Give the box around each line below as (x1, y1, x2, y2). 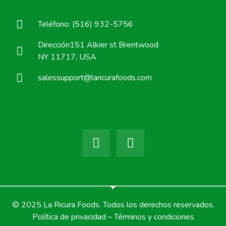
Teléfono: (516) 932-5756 (37, 19, 133, 30)
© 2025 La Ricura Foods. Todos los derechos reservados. (12, 199, 214, 211)
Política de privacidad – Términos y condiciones (32, 211, 194, 223)
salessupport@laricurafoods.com (37, 72, 152, 84)
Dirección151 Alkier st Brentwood (37, 39, 158, 51)
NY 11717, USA (37, 51, 96, 63)
